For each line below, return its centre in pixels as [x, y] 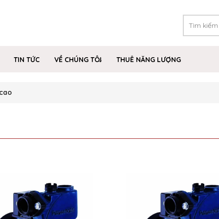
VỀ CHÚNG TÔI [78, 60]
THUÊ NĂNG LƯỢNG [149, 60]
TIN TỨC [27, 60]
